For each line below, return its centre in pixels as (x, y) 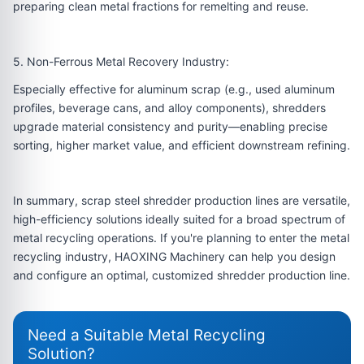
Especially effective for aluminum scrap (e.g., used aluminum (174, 89)
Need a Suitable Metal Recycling (147, 335)
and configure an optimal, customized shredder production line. (182, 275)
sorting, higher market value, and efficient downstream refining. (182, 145)
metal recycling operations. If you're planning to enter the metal (181, 238)
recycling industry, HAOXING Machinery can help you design (174, 256)
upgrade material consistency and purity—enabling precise (170, 126)
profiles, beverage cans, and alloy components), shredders (169, 108)
